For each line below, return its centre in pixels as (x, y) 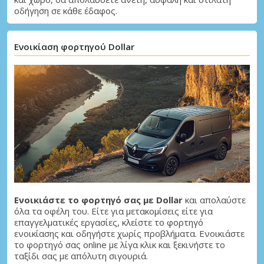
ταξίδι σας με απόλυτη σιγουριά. (81, 255)
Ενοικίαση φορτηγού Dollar (74, 46)
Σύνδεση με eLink (139, 131)
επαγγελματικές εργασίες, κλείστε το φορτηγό (109, 222)
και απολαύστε (214, 199)
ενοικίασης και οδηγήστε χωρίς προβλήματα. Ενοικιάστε (129, 233)
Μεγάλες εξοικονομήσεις (109, 50)
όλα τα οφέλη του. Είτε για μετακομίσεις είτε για (113, 211)
